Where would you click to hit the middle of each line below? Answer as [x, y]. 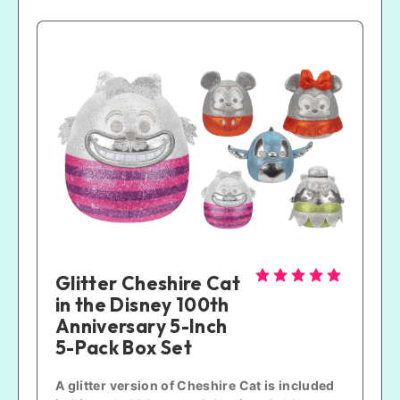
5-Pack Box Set [124, 347]
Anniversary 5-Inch [142, 325]
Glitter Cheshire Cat [148, 283]
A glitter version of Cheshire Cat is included [195, 385]
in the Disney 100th [142, 304]
